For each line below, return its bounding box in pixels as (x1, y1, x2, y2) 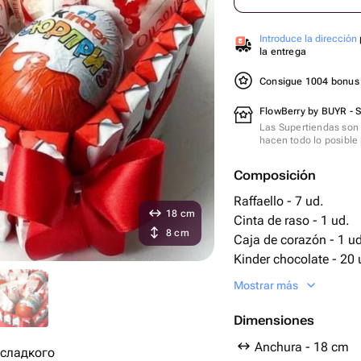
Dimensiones (234, 313, 314, 328)
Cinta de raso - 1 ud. (234, 213, 350, 228)
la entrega (259, 46, 307, 57)
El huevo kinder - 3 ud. (234, 271, 359, 286)
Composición (234, 168, 316, 183)
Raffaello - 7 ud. (234, 193, 324, 209)
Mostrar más (234, 279, 298, 292)
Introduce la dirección (259, 33, 357, 44)
